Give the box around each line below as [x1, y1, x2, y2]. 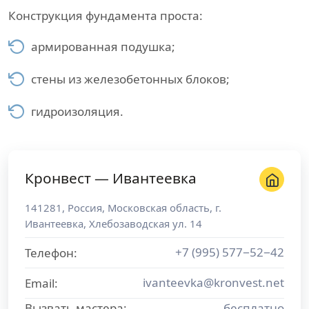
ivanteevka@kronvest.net [143, 275, 284, 290]
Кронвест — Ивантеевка [25, 168, 197, 188]
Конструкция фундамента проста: [8, 8, 203, 23]
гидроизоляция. [31, 103, 123, 119]
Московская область [108, 201, 210, 215]
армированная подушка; [31, 39, 175, 54]
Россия [68, 201, 102, 215]
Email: [25, 275, 58, 291]
